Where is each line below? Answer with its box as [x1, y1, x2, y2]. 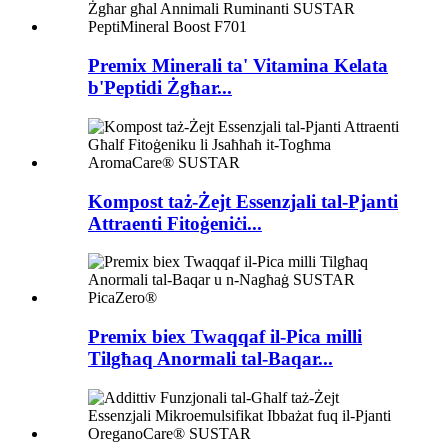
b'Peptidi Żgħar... [88, 77, 232, 99]
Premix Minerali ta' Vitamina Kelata [88, 55, 388, 77]
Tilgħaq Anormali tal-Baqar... [88, 347, 333, 369]
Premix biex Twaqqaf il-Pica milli [88, 325, 362, 347]
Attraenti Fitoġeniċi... [88, 212, 262, 234]
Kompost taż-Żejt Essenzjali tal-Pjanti [88, 190, 398, 212]
